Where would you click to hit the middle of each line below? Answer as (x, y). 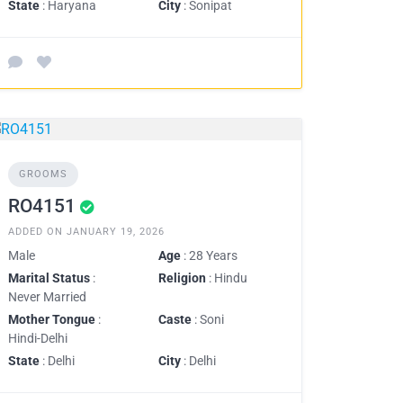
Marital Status (49, 278)
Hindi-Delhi (38, 338)
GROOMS (43, 174)
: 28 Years (209, 255)
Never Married (47, 297)
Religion (182, 278)
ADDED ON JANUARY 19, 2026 (86, 232)
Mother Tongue (52, 319)
